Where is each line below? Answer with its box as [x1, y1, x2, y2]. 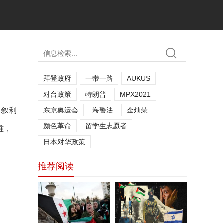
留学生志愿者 [85, 122, 127, 130]
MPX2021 [120, 90, 151, 98]
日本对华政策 [43, 138, 85, 146]
